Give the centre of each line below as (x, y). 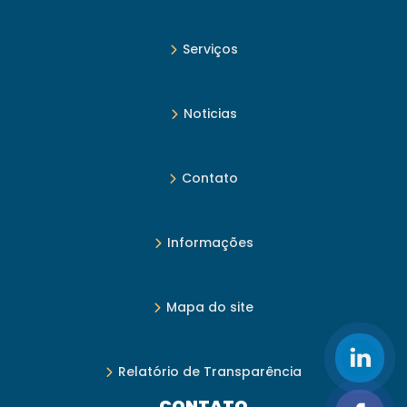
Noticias (210, 114)
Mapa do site (210, 308)
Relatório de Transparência (210, 372)
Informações (210, 243)
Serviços (210, 50)
